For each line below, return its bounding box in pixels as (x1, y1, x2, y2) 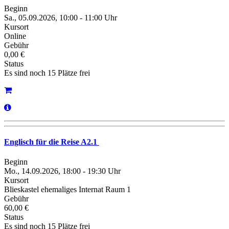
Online (4, 31, 26, 40)
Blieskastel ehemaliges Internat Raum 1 (4, 185, 131, 194)
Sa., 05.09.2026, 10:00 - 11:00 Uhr (4, 13, 117, 22)
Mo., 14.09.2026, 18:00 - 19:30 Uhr (4, 167, 121, 176)
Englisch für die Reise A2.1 (4, 138, 99, 147)
